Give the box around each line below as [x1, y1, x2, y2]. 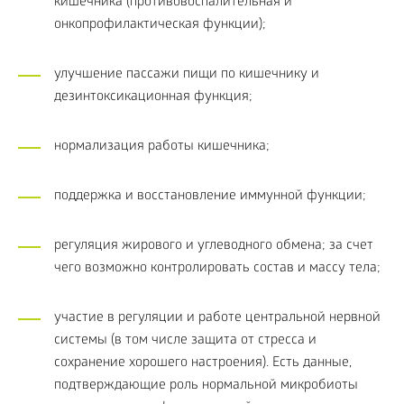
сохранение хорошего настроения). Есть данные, [54, 354, 352, 372]
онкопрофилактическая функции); [54, 16, 266, 33]
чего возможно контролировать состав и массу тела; [54, 260, 381, 277]
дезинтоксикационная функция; [54, 88, 252, 106]
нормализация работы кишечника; [54, 138, 270, 155]
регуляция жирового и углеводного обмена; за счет [54, 237, 373, 254]
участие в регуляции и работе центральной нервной [54, 309, 381, 326]
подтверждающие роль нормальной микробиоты [54, 377, 358, 394]
